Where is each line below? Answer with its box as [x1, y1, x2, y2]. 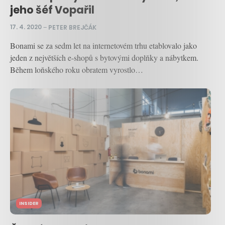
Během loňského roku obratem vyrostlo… [10, 64, 143, 75]
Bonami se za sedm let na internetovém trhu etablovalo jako [10, 40, 197, 51]
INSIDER [19, 200, 39, 206]
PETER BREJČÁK [48, 23, 96, 32]
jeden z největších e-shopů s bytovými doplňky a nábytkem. [10, 52, 198, 63]
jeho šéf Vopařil [10, 2, 94, 17]
